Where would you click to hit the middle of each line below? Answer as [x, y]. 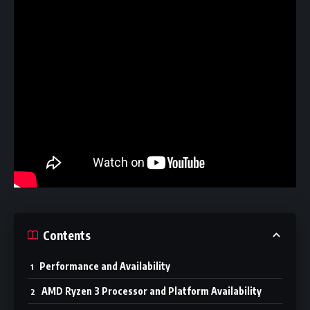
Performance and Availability [105, 266]
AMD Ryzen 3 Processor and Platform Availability [152, 291]
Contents [67, 235]
